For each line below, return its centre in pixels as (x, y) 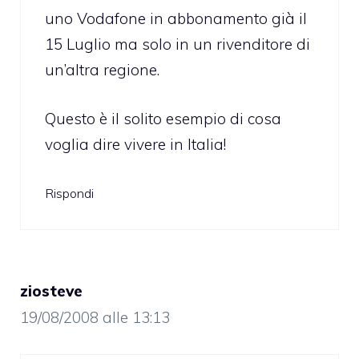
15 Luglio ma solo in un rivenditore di (177, 44)
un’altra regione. (102, 70)
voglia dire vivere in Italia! (135, 144)
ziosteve (51, 291)
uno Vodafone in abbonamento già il (176, 19)
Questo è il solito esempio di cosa (163, 118)
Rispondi (69, 194)
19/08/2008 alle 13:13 (95, 318)
